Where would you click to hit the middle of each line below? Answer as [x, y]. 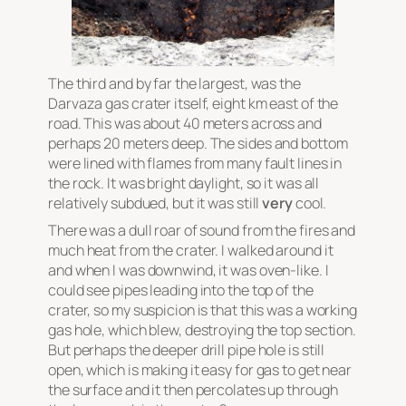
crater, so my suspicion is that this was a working [203, 310]
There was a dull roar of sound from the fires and [202, 230]
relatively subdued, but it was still [155, 203]
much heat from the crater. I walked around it [191, 250]
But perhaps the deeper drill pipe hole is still [187, 350]
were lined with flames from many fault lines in [195, 163]
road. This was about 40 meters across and [185, 123]
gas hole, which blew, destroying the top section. [203, 330]
